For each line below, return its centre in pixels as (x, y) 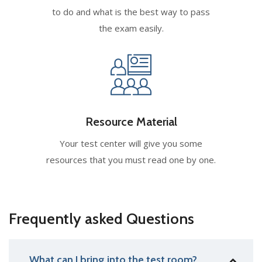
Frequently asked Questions (101, 218)
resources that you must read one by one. (131, 159)
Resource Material (131, 121)
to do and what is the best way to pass (131, 11)
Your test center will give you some (131, 143)
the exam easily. (131, 28)
